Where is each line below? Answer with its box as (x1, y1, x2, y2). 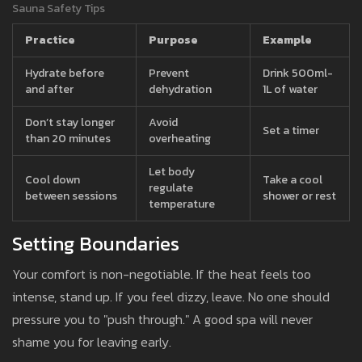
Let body (149, 163, 195, 181)
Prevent (149, 65, 189, 82)
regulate (149, 179, 193, 197)
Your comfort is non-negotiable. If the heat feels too (12, 264, 311, 284)
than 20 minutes (25, 130, 111, 148)
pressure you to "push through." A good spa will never (12, 309, 313, 330)
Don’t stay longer (25, 114, 115, 132)
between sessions (25, 187, 117, 205)
